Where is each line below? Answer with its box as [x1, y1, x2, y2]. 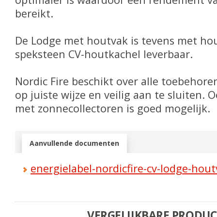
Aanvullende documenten [30, 139, 120, 148]
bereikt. [15, 6, 54, 21]
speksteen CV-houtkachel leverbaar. [15, 47, 193, 62]
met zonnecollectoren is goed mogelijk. [15, 101, 211, 116]
